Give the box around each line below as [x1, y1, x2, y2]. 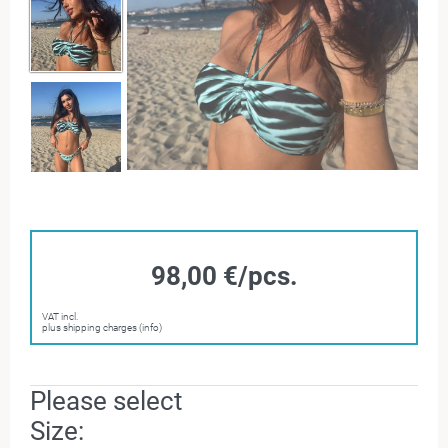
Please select [30, 386, 183, 416]
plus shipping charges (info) [42, 322, 162, 333]
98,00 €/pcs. [150, 261, 298, 291]
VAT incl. [42, 311, 78, 322]
